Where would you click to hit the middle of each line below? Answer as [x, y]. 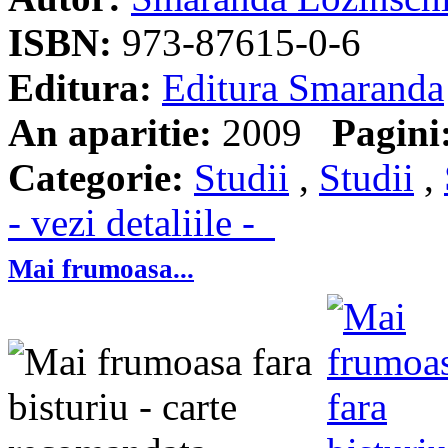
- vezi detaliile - [141, 223]
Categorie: [96, 178]
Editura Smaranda [303, 88]
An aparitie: [110, 133]
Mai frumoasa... [101, 269]
